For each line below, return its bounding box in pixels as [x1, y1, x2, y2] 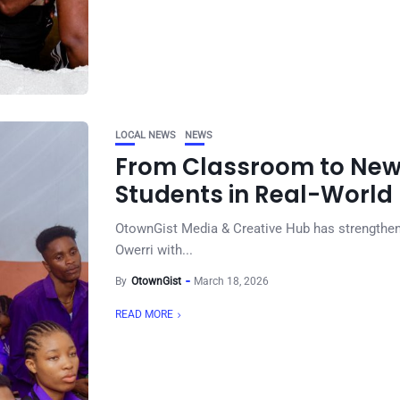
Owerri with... [115, 242, 193, 258]
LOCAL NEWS [115, 129, 176, 141]
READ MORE [115, 308, 173, 321]
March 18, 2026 [194, 275, 269, 287]
